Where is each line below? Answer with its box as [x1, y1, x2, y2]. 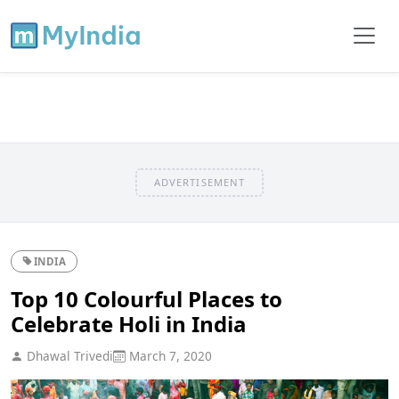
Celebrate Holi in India [11, 308, 247, 338]
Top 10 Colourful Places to [11, 283, 282, 313]
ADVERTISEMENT [153, 175, 246, 189]
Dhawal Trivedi [23, 346, 113, 364]
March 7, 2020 [126, 346, 212, 364]
